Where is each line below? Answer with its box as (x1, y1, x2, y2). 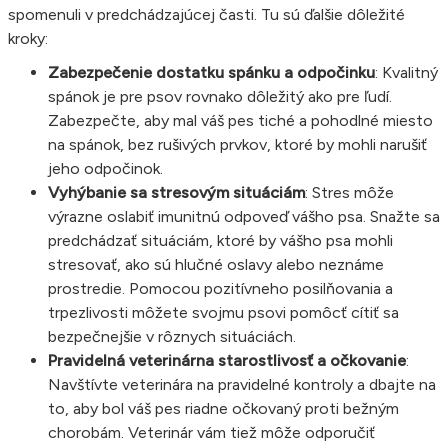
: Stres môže (305, 182, 394, 202)
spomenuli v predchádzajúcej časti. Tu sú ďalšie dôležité (8, 4, 405, 24)
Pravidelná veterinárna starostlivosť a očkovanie (48, 350, 406, 370)
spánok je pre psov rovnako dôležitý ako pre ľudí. (48, 86, 392, 106)
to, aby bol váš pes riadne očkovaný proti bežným (48, 398, 399, 418)
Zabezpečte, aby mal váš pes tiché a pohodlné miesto (48, 110, 433, 130)
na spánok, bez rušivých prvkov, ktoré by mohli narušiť (48, 134, 427, 154)
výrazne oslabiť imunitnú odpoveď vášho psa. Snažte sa (48, 206, 440, 226)
